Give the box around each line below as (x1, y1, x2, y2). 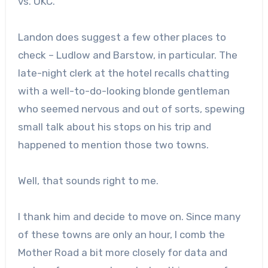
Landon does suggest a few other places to (17, 31, 226, 43)
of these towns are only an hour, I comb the (17, 228, 225, 240)
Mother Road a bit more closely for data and (17, 246, 227, 258)
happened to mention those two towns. (17, 138, 209, 151)
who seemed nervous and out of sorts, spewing (17, 102, 245, 115)
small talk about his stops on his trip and (17, 120, 211, 133)
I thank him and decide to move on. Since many (17, 210, 240, 223)
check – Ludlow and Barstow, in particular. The (17, 48, 237, 61)
